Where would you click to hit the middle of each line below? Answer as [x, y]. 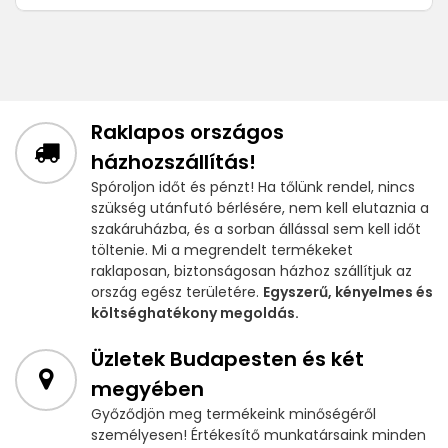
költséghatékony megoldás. [195, 313]
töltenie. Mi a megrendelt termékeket [222, 250]
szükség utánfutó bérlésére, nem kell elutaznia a [260, 208]
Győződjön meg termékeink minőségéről [233, 414]
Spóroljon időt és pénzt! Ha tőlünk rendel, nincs [253, 187]
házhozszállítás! [173, 162]
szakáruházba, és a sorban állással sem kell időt [256, 229]
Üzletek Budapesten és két [227, 359]
